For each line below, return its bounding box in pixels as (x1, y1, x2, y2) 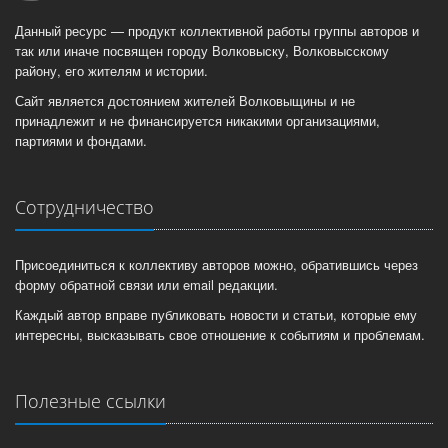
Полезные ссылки (15, 389, 166, 414)
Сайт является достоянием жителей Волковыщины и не (15, 91, 355, 111)
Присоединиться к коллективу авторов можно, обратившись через (15, 255, 418, 275)
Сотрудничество (15, 195, 154, 220)
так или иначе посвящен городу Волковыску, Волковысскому (15, 41, 389, 61)
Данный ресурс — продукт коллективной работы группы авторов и (15, 21, 419, 41)
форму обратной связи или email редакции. (15, 275, 278, 295)
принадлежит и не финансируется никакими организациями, (15, 111, 380, 131)
